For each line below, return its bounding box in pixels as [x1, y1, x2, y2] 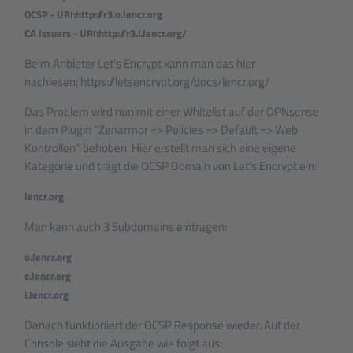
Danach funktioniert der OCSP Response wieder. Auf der [24, 315, 301, 334]
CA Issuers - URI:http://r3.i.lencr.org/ [24, 24, 188, 41]
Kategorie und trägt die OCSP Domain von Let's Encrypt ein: [24, 156, 318, 175]
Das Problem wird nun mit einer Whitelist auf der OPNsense [24, 102, 320, 121]
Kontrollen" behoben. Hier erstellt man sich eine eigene [24, 138, 297, 157]
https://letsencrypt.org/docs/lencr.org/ [80, 72, 270, 91]
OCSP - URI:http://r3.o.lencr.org [24, 6, 163, 22]
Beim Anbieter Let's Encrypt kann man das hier [24, 54, 256, 72]
